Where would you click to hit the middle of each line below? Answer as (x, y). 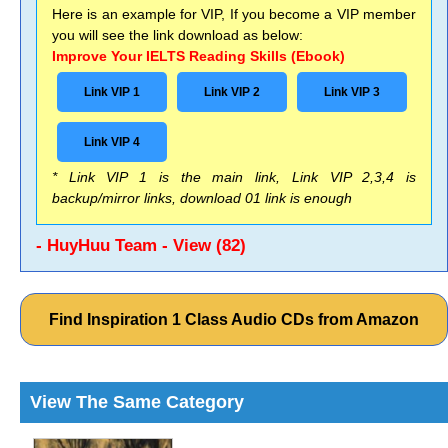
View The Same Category (137, 402)
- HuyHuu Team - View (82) (141, 245)
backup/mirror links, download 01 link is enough (202, 198)
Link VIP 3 (352, 92)
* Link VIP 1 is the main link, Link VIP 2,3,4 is (234, 177)
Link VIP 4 (112, 142)
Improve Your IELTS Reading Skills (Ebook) (198, 56)
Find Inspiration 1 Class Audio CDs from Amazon (234, 319)
